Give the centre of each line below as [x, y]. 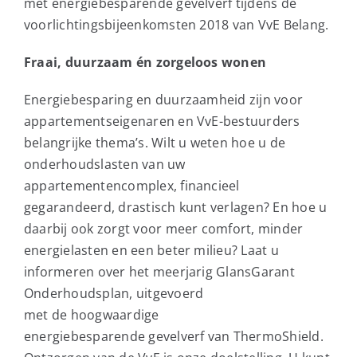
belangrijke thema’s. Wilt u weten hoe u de [155, 142]
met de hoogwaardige [91, 314]
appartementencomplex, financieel [131, 185]
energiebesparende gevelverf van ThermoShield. [173, 336]
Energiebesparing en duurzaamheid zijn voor [163, 99]
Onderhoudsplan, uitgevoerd [114, 293]
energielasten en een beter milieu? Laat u [151, 250]
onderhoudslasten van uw [104, 164]
